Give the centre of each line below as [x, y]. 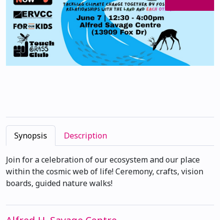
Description [85, 136]
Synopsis [31, 136]
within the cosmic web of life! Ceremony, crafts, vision [105, 172]
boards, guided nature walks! [59, 183]
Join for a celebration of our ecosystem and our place [103, 160]
